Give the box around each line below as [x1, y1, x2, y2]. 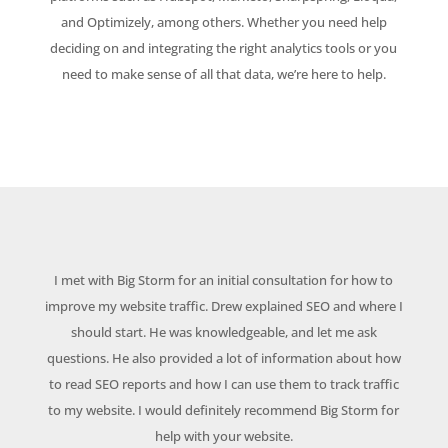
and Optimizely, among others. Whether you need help [60, 13, 387, 32]
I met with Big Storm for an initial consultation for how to [54, 271, 394, 290]
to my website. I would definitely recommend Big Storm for [48, 401, 400, 420]
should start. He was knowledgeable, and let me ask [70, 323, 377, 342]
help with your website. [154, 427, 293, 446]
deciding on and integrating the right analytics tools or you [50, 39, 398, 58]
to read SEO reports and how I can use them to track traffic [48, 375, 399, 394]
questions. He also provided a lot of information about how [46, 349, 401, 368]
